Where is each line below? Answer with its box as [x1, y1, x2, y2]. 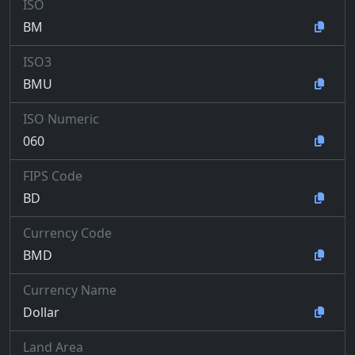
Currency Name [23, 281, 116, 299]
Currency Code [23, 224, 112, 242]
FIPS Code [23, 167, 82, 185]
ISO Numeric [23, 110, 99, 128]
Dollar [23, 303, 59, 321]
